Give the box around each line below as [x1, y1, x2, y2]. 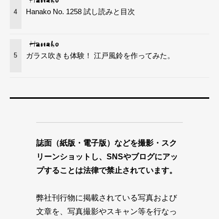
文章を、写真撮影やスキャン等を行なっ [36, 207, 177, 216]
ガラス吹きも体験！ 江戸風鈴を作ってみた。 [26, 51, 175, 60]
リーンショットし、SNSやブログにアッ [36, 153, 178, 161]
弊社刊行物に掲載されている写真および [36, 194, 177, 202]
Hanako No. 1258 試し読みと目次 [26, 7, 135, 16]
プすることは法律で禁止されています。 [36, 166, 177, 175]
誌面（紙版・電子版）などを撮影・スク [36, 139, 177, 148]
